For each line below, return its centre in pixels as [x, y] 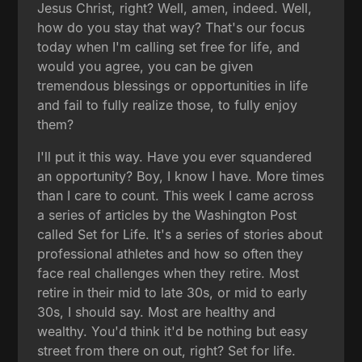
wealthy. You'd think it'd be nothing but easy [173, 331]
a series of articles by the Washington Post [167, 215]
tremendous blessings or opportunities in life [173, 85]
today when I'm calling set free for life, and [169, 46]
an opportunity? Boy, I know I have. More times [181, 176]
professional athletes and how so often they [170, 253]
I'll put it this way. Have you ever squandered [175, 156]
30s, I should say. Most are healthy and [157, 311]
